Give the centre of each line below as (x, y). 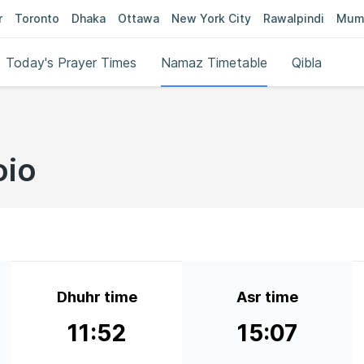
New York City (211, 18)
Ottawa (139, 18)
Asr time (267, 297)
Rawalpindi (294, 18)
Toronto (37, 18)
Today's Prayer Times (71, 63)
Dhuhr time (97, 297)
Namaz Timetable (214, 63)
